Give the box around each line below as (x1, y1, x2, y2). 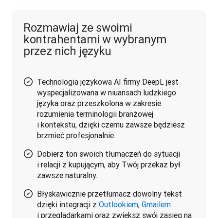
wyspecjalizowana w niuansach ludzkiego (37, 87, 176, 97)
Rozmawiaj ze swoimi (23, 20, 132, 35)
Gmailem (142, 199, 171, 209)
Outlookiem (99, 199, 138, 209)
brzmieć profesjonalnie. (37, 130, 115, 140)
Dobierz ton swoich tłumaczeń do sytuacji (37, 148, 180, 159)
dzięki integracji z (37, 199, 99, 209)
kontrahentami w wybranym (23, 32, 166, 46)
